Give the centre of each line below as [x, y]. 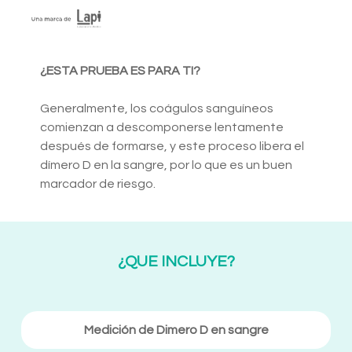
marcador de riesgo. [98, 184]
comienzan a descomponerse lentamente [162, 128]
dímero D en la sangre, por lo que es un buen [166, 165]
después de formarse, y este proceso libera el [172, 147]
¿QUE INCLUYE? [176, 262]
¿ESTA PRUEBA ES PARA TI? [120, 71]
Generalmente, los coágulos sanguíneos [157, 109]
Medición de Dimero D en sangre [176, 330]
